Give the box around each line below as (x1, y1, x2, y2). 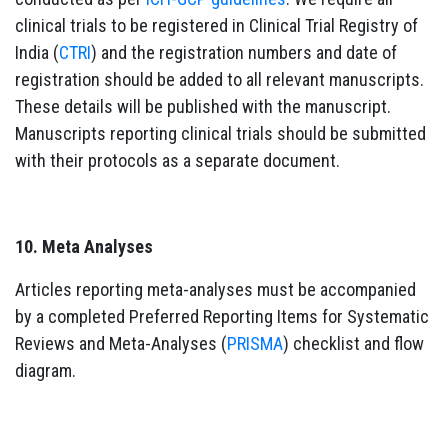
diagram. (15, 359, 76, 381)
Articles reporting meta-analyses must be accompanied (15, 278, 416, 300)
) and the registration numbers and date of (91, 41, 397, 63)
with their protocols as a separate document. (15, 149, 340, 171)
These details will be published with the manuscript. (15, 95, 391, 117)
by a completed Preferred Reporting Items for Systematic (15, 305, 429, 327)
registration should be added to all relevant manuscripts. (15, 68, 424, 90)
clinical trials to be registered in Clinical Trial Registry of (15, 14, 418, 36)
